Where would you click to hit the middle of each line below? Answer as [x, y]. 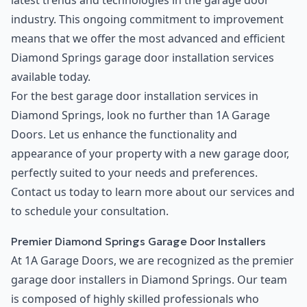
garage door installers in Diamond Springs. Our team [149, 280]
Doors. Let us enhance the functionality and [124, 135]
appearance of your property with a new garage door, [150, 154]
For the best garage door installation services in [135, 96]
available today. [51, 77]
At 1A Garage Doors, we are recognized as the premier [152, 261]
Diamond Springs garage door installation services [143, 58]
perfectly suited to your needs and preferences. [134, 173]
